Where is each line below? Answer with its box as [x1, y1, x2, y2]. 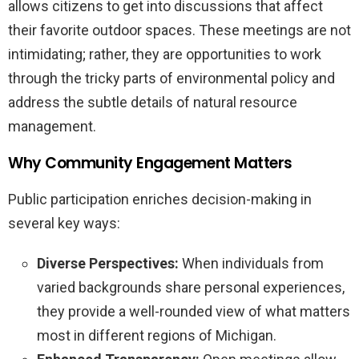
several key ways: [8, 214, 120, 232]
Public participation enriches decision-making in [8, 190, 312, 208]
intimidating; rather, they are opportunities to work [8, 45, 321, 63]
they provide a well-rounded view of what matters [37, 302, 350, 320]
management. [8, 117, 96, 135]
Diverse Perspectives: [37, 254, 179, 272]
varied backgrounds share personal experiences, [37, 278, 345, 296]
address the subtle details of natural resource [8, 93, 297, 111]
